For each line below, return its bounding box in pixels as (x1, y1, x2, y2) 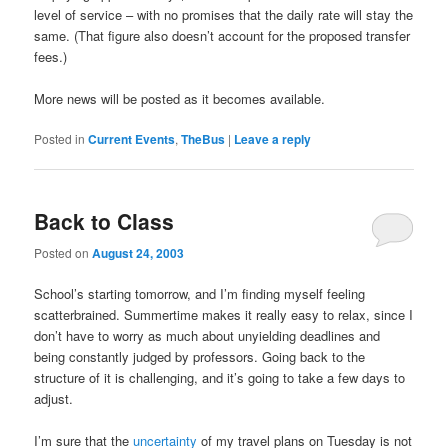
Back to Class (34, 206, 175, 237)
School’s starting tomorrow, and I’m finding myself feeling (34, 283, 366, 303)
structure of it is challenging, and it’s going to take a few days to (34, 367, 406, 387)
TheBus (181, 130, 226, 149)
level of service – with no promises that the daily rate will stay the (34, 4, 414, 24)
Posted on (34, 243, 93, 261)
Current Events (88, 130, 176, 149)
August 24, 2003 (92, 243, 185, 262)
